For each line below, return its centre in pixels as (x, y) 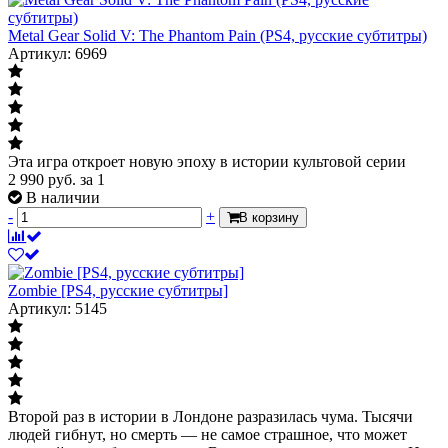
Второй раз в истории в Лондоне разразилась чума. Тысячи (210, 416)
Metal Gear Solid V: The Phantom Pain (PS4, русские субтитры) (217, 35)
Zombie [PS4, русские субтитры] (118, 290)
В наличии (63, 197)
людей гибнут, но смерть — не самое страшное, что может (207, 434)
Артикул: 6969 (57, 53)
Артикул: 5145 (57, 308)
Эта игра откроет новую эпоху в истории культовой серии (207, 161)
